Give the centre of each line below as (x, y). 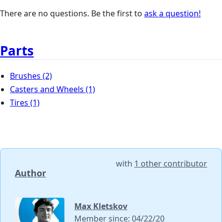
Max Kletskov (101, 206)
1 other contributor (171, 164)
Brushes (25, 76)
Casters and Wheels (47, 89)
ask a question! (172, 14)
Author (30, 173)
